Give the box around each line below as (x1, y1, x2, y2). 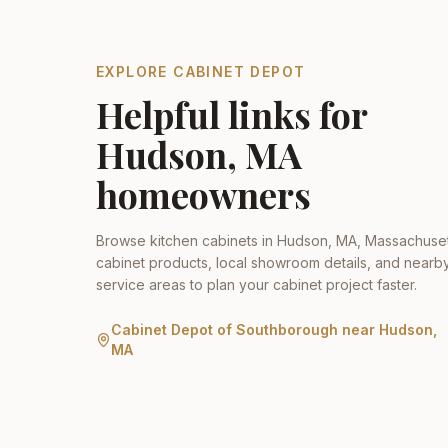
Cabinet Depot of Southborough (111, 321, 339, 338)
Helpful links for (96, 90, 367, 138)
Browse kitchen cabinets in (96, 232, 277, 249)
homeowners (96, 170, 311, 218)
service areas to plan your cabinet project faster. (96, 276, 417, 293)
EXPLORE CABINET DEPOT (96, 63, 306, 80)
